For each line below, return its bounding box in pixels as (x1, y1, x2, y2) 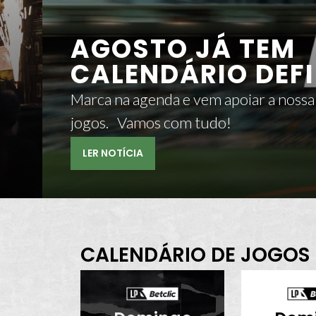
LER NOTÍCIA (83, 146, 144, 161)
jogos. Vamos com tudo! (117, 113, 232, 133)
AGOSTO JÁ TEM (71, 31, 296, 68)
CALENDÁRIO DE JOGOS (80, 241, 310, 269)
